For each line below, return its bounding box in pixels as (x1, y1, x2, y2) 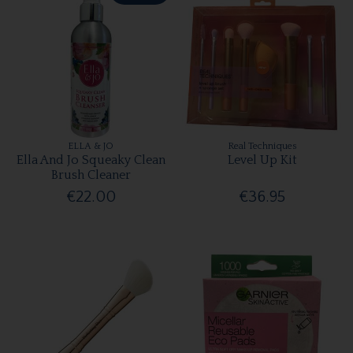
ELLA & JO (68, 141, 114, 152)
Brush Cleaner (50, 168, 131, 183)
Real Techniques (227, 141, 297, 152)
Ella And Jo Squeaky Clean (16, 153, 165, 168)
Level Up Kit (227, 153, 297, 168)
